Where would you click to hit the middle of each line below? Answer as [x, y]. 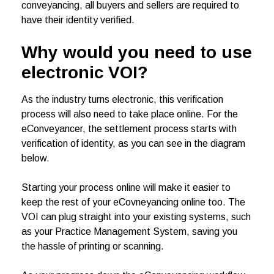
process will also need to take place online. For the [130, 114]
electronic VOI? [85, 73]
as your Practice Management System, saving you [129, 232]
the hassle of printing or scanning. [93, 246]
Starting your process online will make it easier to [126, 188]
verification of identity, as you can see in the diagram [133, 144]
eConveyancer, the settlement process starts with [129, 129]
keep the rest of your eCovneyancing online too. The [133, 202]
